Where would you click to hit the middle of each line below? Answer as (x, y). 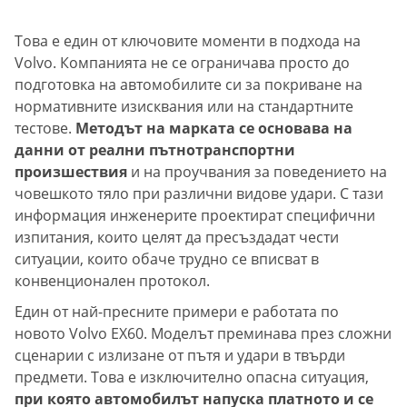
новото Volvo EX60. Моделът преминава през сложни (203, 334)
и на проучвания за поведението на (257, 172)
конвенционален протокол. (112, 281)
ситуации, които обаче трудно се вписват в (167, 259)
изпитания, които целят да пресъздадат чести (177, 238)
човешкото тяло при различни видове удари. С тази (199, 194)
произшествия (71, 172)
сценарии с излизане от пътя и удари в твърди (180, 356)
